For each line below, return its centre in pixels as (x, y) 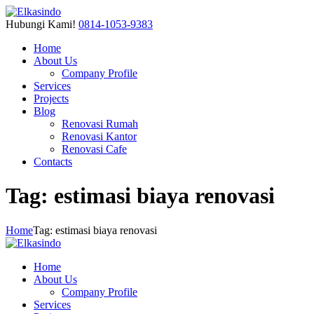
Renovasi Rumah (100, 124)
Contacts (53, 162)
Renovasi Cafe (94, 149)
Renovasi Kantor (99, 136)
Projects (51, 98)
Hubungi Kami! (41, 24)
